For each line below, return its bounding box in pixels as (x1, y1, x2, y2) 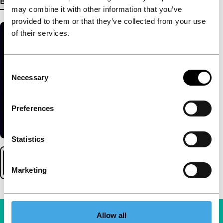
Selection (3, 75, 34, 84)
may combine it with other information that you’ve (11, 4, 182, 13)
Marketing (11, 165, 47, 174)
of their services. (11, 28, 70, 37)
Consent (3, 63, 31, 72)
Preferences (11, 104, 54, 112)
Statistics (11, 134, 44, 143)
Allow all (96, 211, 127, 220)
